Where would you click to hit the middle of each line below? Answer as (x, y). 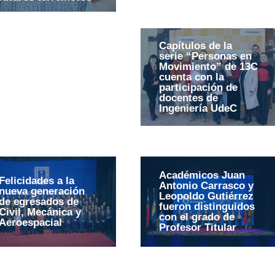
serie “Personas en (205, 56)
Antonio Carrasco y (206, 185)
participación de (198, 87)
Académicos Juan (202, 175)
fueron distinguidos (207, 206)
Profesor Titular (197, 227)
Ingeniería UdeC (198, 108)
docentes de (188, 98)
